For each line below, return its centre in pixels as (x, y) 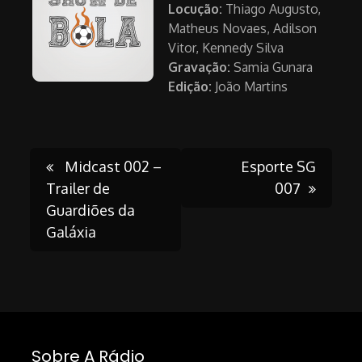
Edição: (190, 87)
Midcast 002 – (112, 167)
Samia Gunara (272, 67)
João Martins (250, 87)
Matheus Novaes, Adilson (243, 29)
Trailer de (78, 189)
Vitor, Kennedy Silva (226, 48)
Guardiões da (91, 210)
